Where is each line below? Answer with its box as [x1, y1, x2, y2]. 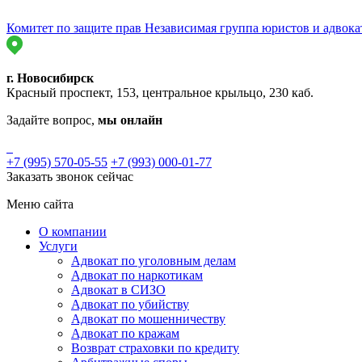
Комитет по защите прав [6, 21, 145, 35]
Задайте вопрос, [6, 113, 98, 127]
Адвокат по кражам [71, 326, 179, 340]
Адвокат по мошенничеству [71, 312, 225, 326]
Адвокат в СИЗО [71, 283, 166, 297]
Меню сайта [6, 197, 74, 211]
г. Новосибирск [6, 71, 94, 85]
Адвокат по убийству [71, 297, 189, 311]
